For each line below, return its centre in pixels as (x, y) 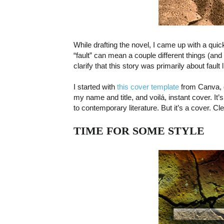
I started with (94, 87)
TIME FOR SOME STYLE (139, 131)
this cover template (147, 87)
